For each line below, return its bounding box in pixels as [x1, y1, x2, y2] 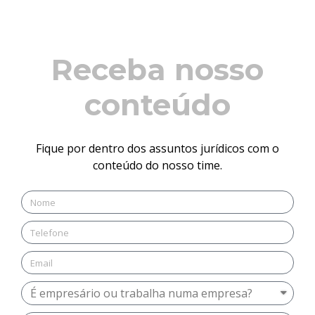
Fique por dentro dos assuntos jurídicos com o [36, 140, 279, 156]
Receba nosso [51, 51, 264, 88]
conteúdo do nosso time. [93, 157, 222, 173]
